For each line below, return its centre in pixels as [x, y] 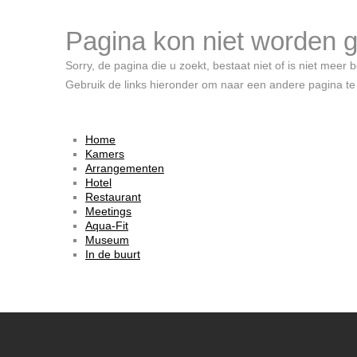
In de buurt [113, 254]
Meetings [108, 211]
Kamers [105, 154]
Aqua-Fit [107, 226]
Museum [107, 240]
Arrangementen [125, 168]
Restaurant [113, 197]
